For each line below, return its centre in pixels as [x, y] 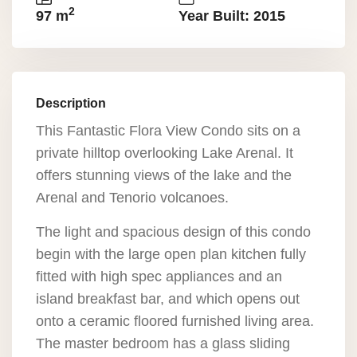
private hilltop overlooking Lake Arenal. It [165, 153]
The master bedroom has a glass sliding [163, 343]
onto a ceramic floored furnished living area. [175, 321]
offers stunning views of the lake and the [164, 175]
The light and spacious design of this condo [173, 232]
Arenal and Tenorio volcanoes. [132, 198]
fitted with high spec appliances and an [159, 277]
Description [71, 103]
